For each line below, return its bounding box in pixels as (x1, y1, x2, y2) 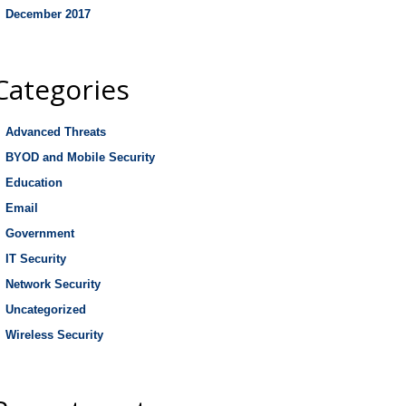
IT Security (5, 252, 66, 266)
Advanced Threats (5, 125, 106, 139)
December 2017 (5, 7, 91, 21)
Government (5, 227, 74, 240)
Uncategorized (5, 303, 86, 316)
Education (5, 176, 63, 189)
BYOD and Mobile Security (5, 150, 155, 164)
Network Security (5, 277, 101, 291)
